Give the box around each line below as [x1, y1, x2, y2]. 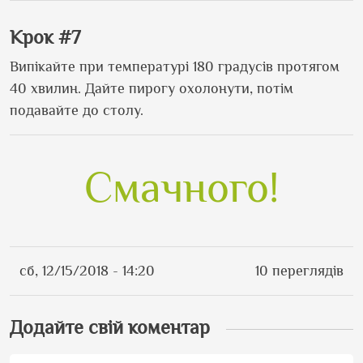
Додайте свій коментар [10, 315, 210, 338]
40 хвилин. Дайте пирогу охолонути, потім [10, 79, 293, 96]
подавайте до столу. [10, 101, 143, 118]
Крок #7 [10, 25, 80, 48]
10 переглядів [255, 262, 344, 279]
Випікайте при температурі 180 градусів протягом [10, 58, 340, 75]
